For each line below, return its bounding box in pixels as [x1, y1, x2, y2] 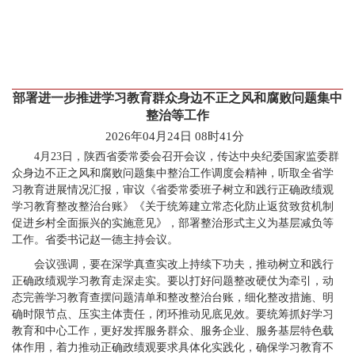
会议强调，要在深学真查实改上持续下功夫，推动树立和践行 [34, 258, 334, 270]
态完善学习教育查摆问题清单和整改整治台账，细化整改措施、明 [12, 292, 334, 303]
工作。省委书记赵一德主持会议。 [12, 234, 178, 246]
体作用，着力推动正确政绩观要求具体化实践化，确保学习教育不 [12, 342, 334, 353]
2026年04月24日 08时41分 [105, 130, 244, 143]
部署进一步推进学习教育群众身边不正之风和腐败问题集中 [13, 91, 342, 105]
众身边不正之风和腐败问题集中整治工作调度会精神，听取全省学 [12, 167, 334, 179]
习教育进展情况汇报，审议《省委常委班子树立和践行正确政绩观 [12, 184, 334, 196]
